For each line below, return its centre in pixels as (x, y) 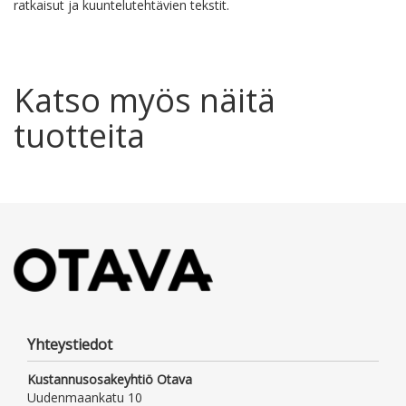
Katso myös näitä (145, 101)
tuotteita (79, 136)
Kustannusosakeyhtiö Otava (110, 379)
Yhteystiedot (70, 344)
